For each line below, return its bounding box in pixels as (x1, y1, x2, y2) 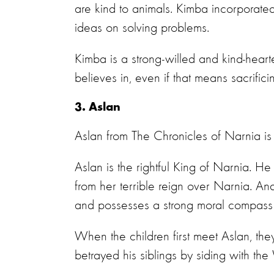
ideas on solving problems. (75, 21, 209, 35)
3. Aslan (75, 102, 120, 114)
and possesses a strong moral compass (75, 199, 273, 212)
